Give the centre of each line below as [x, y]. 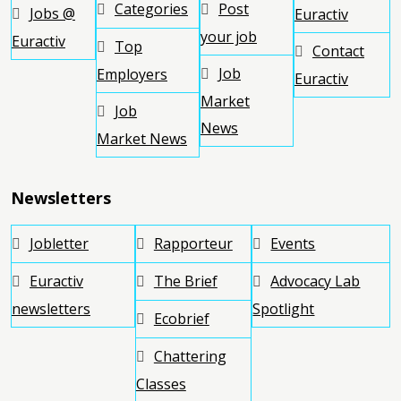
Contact [338, 51]
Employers [132, 74]
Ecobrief [181, 318]
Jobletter [59, 243]
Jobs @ [52, 13]
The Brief [185, 281]
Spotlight [284, 308]
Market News [142, 138]
